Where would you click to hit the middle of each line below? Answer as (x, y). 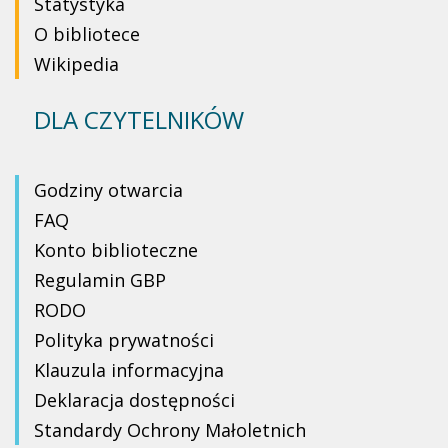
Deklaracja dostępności (134, 400)
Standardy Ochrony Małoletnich (170, 430)
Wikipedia (76, 64)
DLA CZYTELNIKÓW (139, 120)
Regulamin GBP (100, 280)
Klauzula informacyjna (129, 370)
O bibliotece (87, 34)
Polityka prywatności (124, 340)
